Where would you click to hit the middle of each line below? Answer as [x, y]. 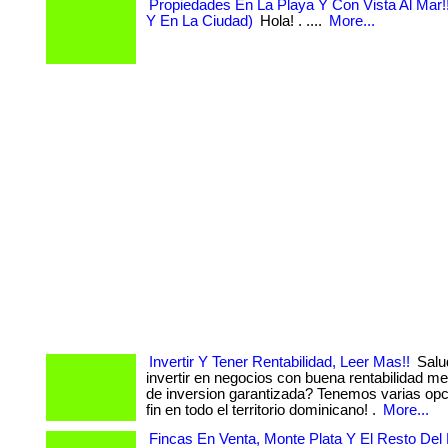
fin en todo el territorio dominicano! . [263, 410]
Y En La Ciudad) [199, 21]
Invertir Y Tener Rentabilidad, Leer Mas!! [279, 362]
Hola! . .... [291, 21]
